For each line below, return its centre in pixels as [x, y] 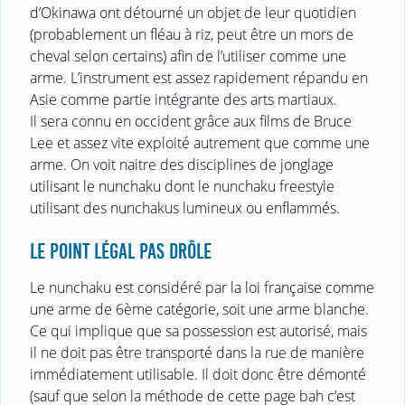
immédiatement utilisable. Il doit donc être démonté [198, 374]
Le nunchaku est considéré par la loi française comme [202, 287]
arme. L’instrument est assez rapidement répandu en [199, 77]
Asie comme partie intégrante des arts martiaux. [184, 99]
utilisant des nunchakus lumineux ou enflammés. [185, 207]
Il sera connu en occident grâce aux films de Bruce [191, 121]
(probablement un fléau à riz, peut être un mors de [192, 34]
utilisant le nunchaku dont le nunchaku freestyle [182, 186]
